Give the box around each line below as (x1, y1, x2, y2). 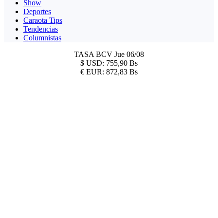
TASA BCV (74, 50, 114, 58)
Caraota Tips (23, 16, 62, 24)
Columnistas (23, 33, 61, 42)
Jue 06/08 (114, 50, 144, 58)
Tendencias (23, 24, 58, 33)
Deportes (23, 7, 51, 16)
